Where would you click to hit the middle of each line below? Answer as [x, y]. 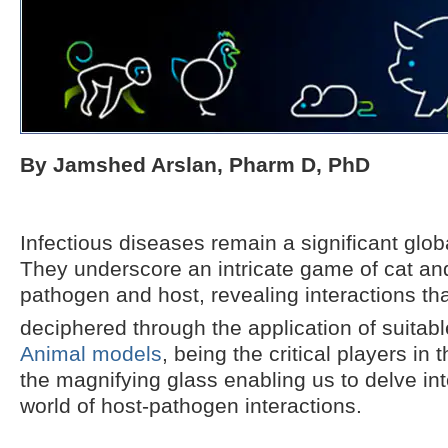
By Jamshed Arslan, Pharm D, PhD [195, 164]
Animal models [91, 353]
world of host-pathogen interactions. [191, 405]
